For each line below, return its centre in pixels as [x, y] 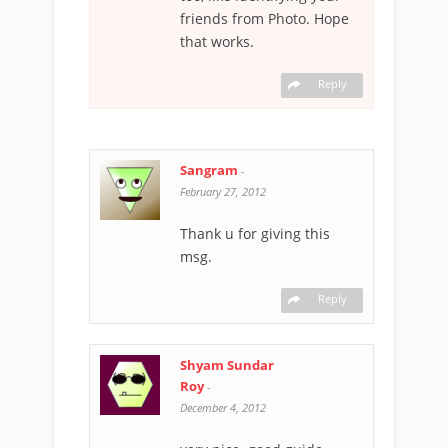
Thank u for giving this [255, 233]
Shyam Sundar [227, 364]
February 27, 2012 [223, 191]
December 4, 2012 [223, 407]
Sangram [209, 169]
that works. [217, 41]
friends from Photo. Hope [264, 18]
